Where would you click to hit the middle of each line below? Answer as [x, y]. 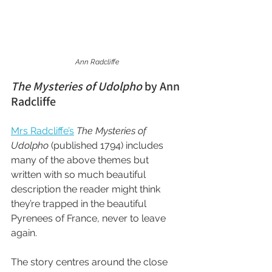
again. [24, 233]
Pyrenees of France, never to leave [90, 218]
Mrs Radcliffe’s [42, 131]
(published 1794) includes [107, 145]
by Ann [162, 86]
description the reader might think [87, 189]
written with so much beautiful [80, 174]
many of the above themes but [81, 160]
